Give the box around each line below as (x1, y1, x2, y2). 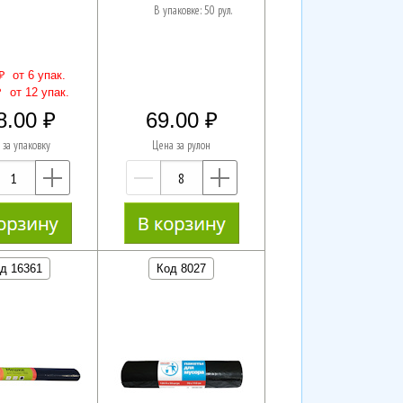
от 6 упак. (9, 68, 67, 83)
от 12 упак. (5, 85, 69, 100)
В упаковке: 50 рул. (153, 3, 232, 19)
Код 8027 (157, 261, 207, 275)
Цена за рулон (152, 138, 211, 154)
